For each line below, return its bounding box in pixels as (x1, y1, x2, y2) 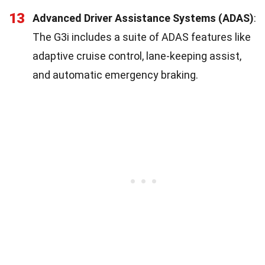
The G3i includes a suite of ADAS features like (33, 30, 251, 43)
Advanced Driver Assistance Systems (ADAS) (33, 11, 254, 24)
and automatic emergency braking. (33, 68, 198, 81)
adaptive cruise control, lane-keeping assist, (33, 49, 241, 62)
